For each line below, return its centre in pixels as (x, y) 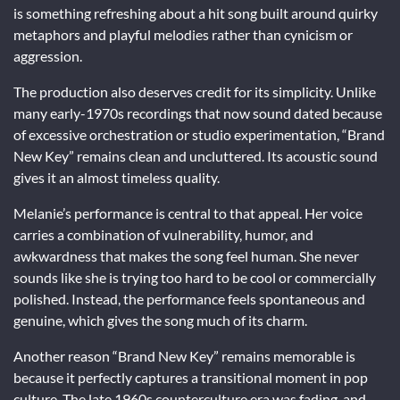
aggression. (48, 55)
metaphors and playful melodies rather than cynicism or (183, 34)
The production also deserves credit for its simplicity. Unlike (195, 91)
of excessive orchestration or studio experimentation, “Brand (199, 134)
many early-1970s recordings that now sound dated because (198, 112)
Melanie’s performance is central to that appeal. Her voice (188, 212)
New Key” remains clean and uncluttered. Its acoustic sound (196, 155)
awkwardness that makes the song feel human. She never (186, 255)
